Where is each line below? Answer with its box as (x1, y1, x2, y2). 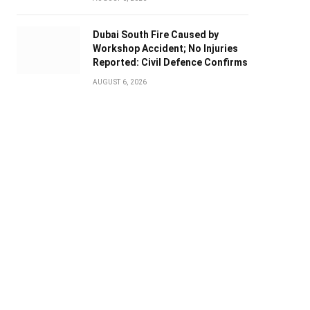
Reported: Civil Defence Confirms (92, 57, 248, 69)
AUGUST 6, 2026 (92, 78, 147, 86)
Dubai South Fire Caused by (92, 29, 219, 41)
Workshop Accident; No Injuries (92, 43, 238, 55)
